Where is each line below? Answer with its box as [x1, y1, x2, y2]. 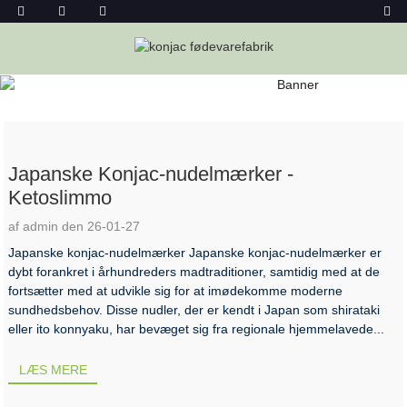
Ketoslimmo [8, 185, 113, 209]
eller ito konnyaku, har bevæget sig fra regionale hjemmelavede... [8, 321, 385, 336]
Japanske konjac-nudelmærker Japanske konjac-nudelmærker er [8, 244, 382, 260]
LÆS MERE [18, 362, 87, 378]
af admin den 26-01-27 [8, 218, 141, 233]
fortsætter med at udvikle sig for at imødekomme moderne [8, 283, 343, 298]
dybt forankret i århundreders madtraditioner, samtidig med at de [8, 263, 381, 279]
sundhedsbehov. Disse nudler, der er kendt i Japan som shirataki [8, 302, 381, 317]
